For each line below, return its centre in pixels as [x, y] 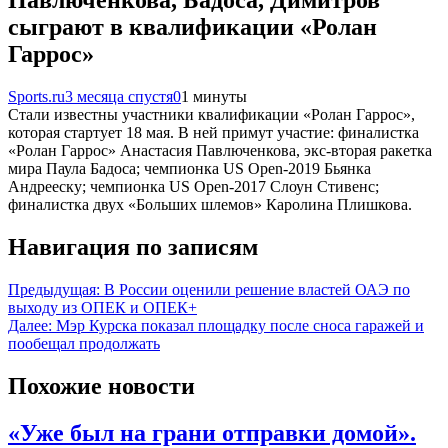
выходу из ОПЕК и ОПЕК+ [102, 307]
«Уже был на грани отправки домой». [212, 432]
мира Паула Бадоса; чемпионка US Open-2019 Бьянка [189, 168]
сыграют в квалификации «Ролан [192, 27]
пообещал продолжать [84, 343]
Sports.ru [36, 96]
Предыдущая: [54, 289]
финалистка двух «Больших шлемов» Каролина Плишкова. [210, 204]
